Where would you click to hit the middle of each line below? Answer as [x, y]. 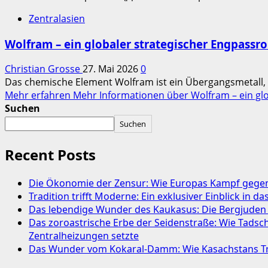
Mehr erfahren [39, 95]
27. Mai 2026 [112, 69]
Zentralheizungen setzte [84, 236]
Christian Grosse [44, 69]
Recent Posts [50, 155]
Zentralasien [57, 18]
